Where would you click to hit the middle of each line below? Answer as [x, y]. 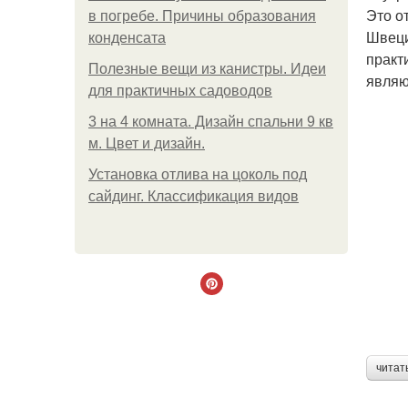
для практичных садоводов [180, 91]
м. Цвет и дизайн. [147, 143]
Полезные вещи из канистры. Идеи [207, 69]
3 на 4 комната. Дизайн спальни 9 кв [211, 122]
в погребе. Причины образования [202, 16]
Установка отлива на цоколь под [198, 174]
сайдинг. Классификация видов [194, 196]
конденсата [127, 38]
